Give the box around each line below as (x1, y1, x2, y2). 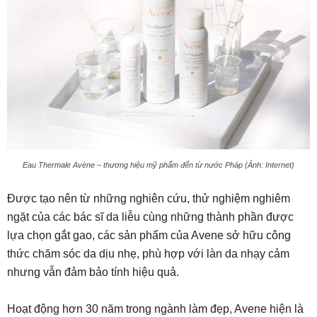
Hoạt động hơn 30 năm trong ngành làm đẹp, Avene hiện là (7, 303, 304, 316)
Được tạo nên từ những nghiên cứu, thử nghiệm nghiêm (7, 192, 290, 205)
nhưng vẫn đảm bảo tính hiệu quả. (7, 266, 179, 279)
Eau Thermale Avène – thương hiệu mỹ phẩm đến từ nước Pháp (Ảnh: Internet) (23, 161, 294, 170)
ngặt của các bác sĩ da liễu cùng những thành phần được (7, 211, 294, 224)
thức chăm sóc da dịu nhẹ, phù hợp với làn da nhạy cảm (7, 248, 289, 260)
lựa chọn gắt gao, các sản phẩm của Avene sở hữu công (7, 229, 291, 242)
